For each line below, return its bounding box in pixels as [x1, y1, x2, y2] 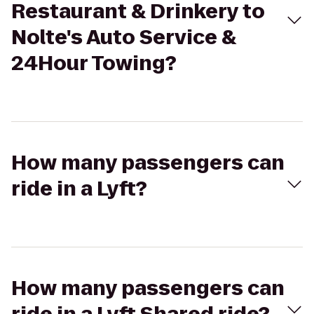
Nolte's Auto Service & [11, 24, 236, 51]
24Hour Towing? [11, 50, 177, 77]
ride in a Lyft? [11, 175, 147, 203]
